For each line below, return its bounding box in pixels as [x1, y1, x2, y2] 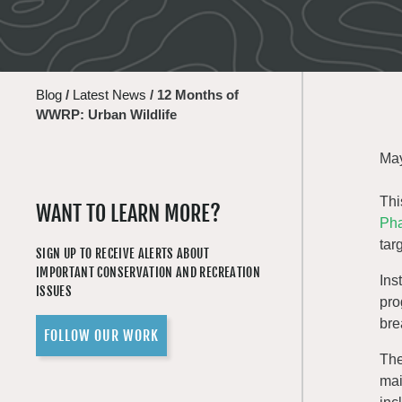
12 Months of [157, 87, 239, 102]
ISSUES [36, 284, 73, 299]
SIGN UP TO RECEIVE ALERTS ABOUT [36, 246, 209, 261]
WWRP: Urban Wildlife [36, 107, 177, 122]
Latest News [73, 87, 146, 102]
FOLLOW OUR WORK [44, 327, 159, 345]
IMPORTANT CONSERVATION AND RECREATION [36, 265, 260, 280]
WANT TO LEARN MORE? [36, 200, 221, 227]
